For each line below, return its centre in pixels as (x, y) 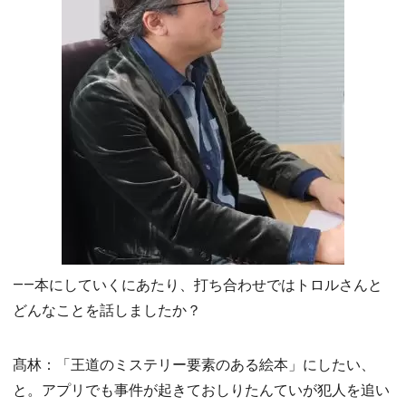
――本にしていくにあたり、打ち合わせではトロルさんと (198, 285)
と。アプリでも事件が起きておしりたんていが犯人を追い (201, 390)
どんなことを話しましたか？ (107, 310)
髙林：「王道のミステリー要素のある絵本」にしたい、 (194, 364)
